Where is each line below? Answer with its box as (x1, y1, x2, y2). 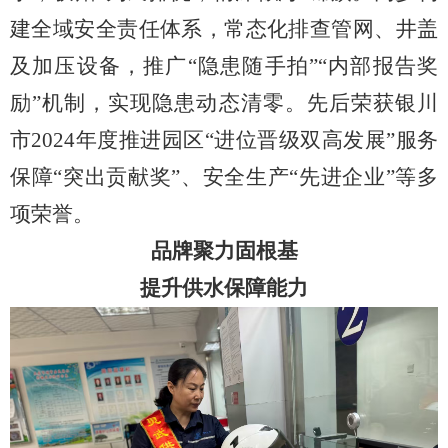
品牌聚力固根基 (150, 239, 298, 264)
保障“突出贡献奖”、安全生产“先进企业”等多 (10, 165, 438, 190)
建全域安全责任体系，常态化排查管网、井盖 (10, 17, 438, 42)
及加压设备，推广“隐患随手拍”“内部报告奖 (10, 54, 438, 79)
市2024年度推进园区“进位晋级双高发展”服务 (10, 128, 438, 153)
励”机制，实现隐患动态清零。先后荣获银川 (10, 91, 438, 116)
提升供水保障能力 (140, 276, 308, 301)
